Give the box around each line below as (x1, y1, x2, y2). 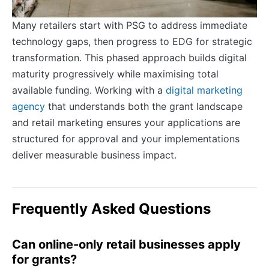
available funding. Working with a (12, 83, 166, 96)
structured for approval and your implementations (12, 132, 240, 145)
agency (12, 100, 45, 112)
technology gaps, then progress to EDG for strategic (12, 35, 252, 47)
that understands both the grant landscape (45, 100, 243, 112)
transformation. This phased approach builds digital (12, 51, 247, 64)
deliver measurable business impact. (12, 148, 177, 161)
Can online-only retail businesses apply (12, 237, 241, 252)
